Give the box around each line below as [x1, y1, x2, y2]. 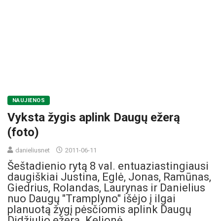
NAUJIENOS [12, 97, 45, 104]
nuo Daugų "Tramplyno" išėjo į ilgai [7, 192, 176, 205]
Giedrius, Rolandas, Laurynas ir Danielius [7, 181, 205, 194]
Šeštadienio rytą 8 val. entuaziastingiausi [7, 159, 209, 172]
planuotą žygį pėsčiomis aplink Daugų [7, 203, 191, 216]
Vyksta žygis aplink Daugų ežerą [7, 110, 180, 124]
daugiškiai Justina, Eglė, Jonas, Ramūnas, [7, 170, 211, 183]
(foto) [7, 125, 39, 139]
